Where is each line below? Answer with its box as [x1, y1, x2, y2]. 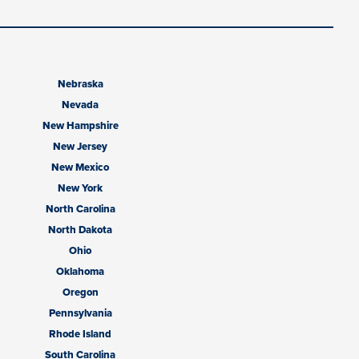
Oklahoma [56, 264, 104, 280]
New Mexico [51, 159, 109, 175]
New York [58, 180, 103, 196]
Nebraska [57, 76, 103, 92]
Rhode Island [49, 326, 111, 342]
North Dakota [48, 222, 112, 238]
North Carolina [45, 201, 115, 217]
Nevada [62, 97, 99, 113]
